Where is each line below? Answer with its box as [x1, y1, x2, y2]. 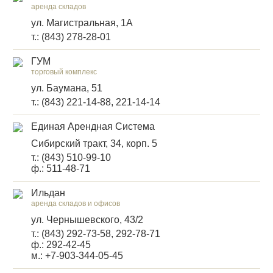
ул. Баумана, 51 [31, 83, 102, 93]
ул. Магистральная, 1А [31, 18, 133, 28]
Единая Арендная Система [31, 121, 155, 132]
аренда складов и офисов [31, 199, 120, 208]
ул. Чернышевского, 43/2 [31, 214, 143, 225]
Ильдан [31, 188, 65, 198]
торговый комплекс [31, 68, 97, 76]
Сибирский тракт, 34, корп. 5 [31, 138, 157, 149]
